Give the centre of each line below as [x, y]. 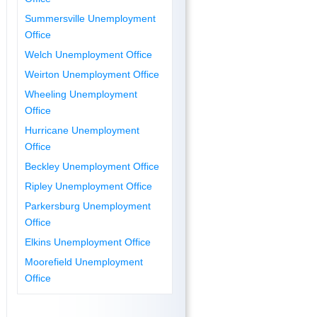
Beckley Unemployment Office [92, 166]
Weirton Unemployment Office [92, 74]
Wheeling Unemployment [81, 94]
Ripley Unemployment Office [89, 186]
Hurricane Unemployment [82, 130]
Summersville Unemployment [91, 18]
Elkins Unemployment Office [88, 242]
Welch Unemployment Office [89, 54]
